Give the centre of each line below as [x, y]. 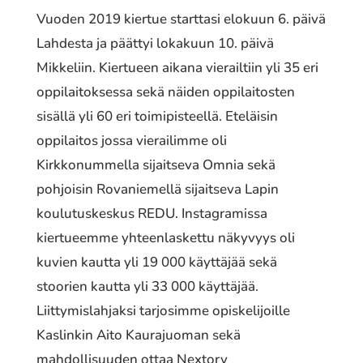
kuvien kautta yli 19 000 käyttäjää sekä [156, 262]
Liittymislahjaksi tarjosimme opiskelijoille [163, 310]
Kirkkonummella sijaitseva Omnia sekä [156, 164]
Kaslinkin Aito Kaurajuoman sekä [138, 335]
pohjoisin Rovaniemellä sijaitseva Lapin [157, 189]
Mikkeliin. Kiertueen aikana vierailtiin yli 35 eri [177, 67]
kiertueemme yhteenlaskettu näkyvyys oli [165, 237]
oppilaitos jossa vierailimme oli [131, 140]
